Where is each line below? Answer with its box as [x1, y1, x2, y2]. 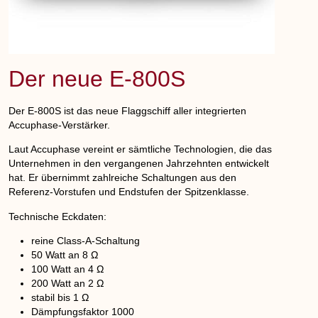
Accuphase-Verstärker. [9, 119, 111, 131]
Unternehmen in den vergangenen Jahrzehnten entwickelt [9, 158, 270, 170]
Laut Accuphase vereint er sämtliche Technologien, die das [9, 143, 273, 155]
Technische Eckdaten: [9, 210, 107, 222]
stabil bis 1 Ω [31, 292, 89, 304]
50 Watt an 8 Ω [31, 249, 99, 261]
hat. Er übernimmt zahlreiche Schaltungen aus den [9, 172, 237, 184]
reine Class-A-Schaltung [31, 235, 141, 247]
